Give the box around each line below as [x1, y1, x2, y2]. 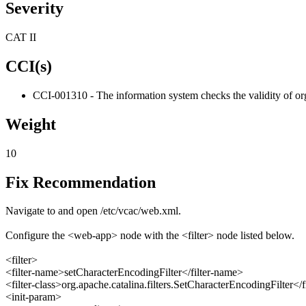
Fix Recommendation [5, 173, 156, 191]
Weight [5, 115, 56, 133]
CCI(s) [5, 57, 52, 75]
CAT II [5, 31, 36, 44]
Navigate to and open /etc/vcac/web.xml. [5, 205, 181, 217]
